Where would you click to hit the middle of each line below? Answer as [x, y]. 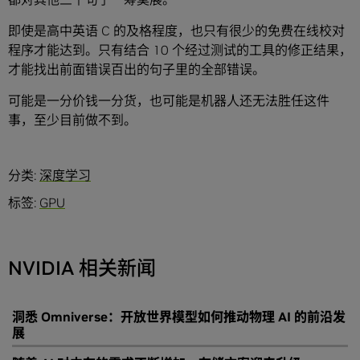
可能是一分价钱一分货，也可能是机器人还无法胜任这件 [169, 101]
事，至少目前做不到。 [72, 120]
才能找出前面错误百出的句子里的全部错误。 [137, 70]
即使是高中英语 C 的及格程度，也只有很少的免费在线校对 [176, 31]
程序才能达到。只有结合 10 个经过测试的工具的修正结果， [180, 50]
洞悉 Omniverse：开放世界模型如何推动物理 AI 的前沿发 [179, 317]
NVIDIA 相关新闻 [82, 268]
